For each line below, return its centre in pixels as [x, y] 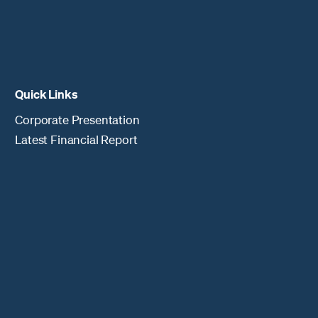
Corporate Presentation [77, 119]
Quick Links [46, 94]
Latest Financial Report [76, 139]
